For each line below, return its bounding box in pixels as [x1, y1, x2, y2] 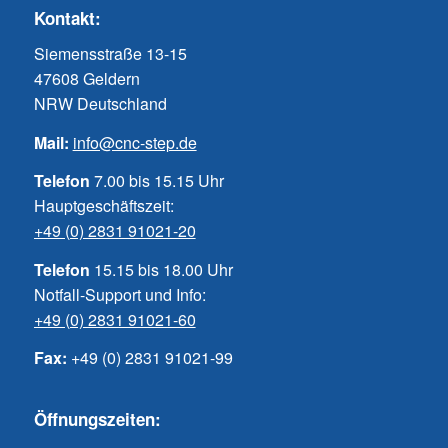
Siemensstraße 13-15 [33, 41, 187, 65]
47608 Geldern [33, 66, 140, 90]
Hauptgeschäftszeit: [33, 194, 174, 218]
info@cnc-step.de [72, 130, 197, 154]
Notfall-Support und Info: [33, 282, 206, 306]
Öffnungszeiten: [33, 406, 161, 431]
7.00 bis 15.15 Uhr [89, 169, 224, 193]
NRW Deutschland [33, 91, 167, 115]
